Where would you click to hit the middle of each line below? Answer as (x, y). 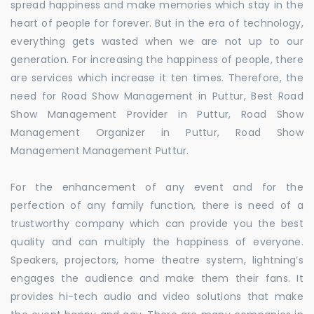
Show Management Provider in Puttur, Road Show (157, 114)
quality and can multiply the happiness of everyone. (157, 242)
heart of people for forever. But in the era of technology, (157, 23)
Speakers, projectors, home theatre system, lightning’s (157, 260)
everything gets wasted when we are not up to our (157, 41)
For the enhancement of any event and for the (157, 187)
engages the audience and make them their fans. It (157, 278)
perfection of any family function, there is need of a (157, 205)
